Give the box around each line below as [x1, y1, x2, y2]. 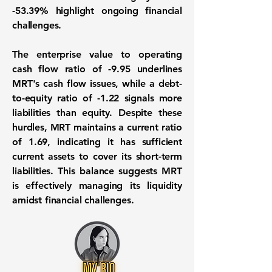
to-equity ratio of [12, 92, 98, 104]
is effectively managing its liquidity [12, 180, 182, 191]
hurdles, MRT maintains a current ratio [12, 121, 182, 133]
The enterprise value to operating [12, 49, 182, 60]
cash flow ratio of [12, 63, 109, 75]
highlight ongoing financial [48, 5, 182, 16]
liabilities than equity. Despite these [12, 107, 182, 118]
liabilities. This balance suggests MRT [12, 165, 182, 177]
